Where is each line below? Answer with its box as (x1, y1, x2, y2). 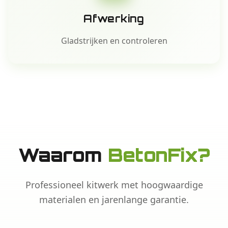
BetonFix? (107, 144, 210, 166)
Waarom (18, 144, 108, 166)
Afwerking (83, 12, 145, 25)
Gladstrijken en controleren (61, 35, 167, 46)
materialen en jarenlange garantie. (39, 193, 189, 206)
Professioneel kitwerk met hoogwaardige (25, 179, 203, 191)
